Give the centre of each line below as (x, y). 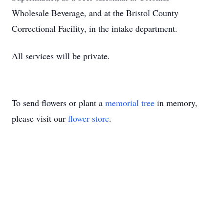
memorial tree (130, 103)
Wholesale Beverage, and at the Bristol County (95, 13)
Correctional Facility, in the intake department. (95, 28)
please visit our (40, 118)
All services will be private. (61, 56)
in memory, (176, 103)
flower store (88, 118)
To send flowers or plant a (58, 103)
